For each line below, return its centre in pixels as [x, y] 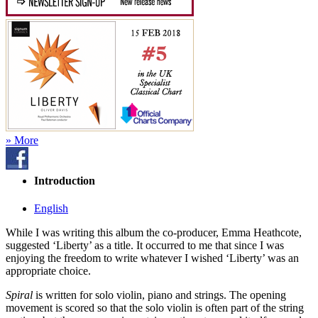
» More [22, 140]
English [51, 209]
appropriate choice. [48, 271]
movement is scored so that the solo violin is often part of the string [155, 308]
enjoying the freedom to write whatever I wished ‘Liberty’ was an [152, 258]
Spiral [19, 295]
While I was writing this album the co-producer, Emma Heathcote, [154, 233]
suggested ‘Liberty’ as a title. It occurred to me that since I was [145, 246]
